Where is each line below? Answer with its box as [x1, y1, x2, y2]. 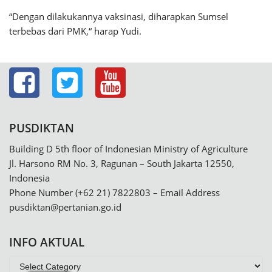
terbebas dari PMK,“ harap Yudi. [9, 25, 141, 37]
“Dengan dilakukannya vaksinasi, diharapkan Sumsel [9, 10, 228, 22]
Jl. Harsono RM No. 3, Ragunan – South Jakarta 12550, [9, 157, 234, 169]
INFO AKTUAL [9, 234, 84, 250]
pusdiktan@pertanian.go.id [9, 201, 121, 213]
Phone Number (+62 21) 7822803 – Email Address [9, 186, 220, 199]
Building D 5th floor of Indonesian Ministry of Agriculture [9, 143, 248, 155]
